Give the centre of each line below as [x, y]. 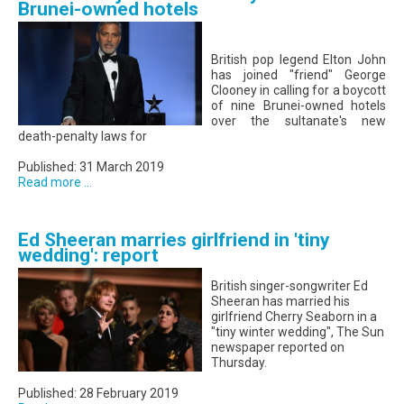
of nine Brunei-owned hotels [298, 106]
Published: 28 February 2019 [98, 394]
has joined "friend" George [298, 75]
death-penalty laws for [83, 137]
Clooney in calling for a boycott [298, 91]
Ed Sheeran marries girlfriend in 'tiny [174, 240]
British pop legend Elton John [298, 60]
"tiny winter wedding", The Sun [298, 332]
